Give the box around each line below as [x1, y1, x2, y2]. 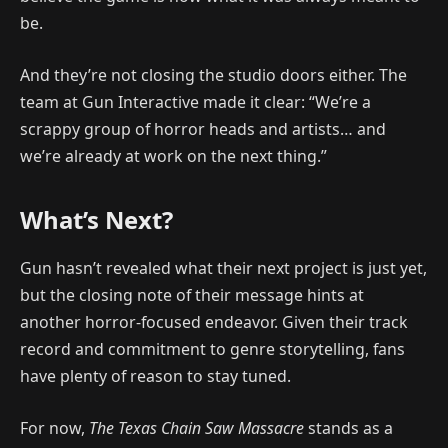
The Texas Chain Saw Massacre [89, 416, 304, 439]
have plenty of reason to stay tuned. [20, 364, 291, 387]
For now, [20, 416, 89, 439]
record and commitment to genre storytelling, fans [20, 337, 405, 360]
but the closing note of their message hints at [20, 283, 364, 306]
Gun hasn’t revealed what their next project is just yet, [20, 256, 427, 279]
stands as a [304, 416, 393, 439]
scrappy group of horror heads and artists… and [20, 117, 386, 140]
